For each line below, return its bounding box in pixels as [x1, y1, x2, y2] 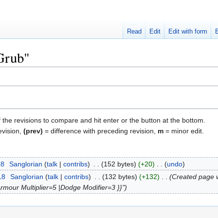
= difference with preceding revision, [43, 127, 158, 135]
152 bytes [103, 160, 134, 168]
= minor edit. [163, 127, 204, 135]
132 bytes [104, 173, 135, 181]
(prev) [23, 127, 43, 135]
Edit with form [168, 28, 208, 36]
